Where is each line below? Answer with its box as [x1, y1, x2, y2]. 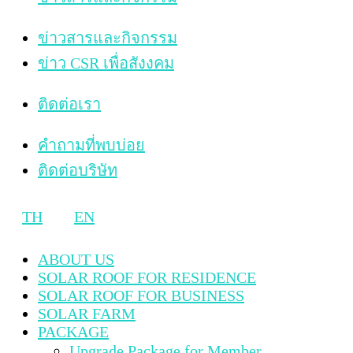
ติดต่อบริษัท [38, 161, 117, 179]
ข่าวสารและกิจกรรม [38, 28, 177, 46]
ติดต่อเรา [38, 95, 101, 113]
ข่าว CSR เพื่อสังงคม [38, 54, 174, 72]
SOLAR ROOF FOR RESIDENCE [38, 268, 256, 286]
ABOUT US [38, 250, 114, 268]
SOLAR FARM [38, 304, 136, 322]
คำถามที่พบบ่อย [38, 136, 145, 154]
